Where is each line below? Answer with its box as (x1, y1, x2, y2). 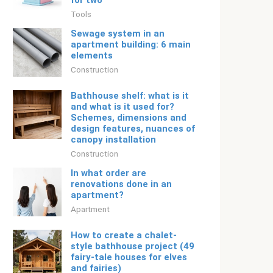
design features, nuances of (71, 123, 195, 134)
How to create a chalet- (71, 230, 177, 241)
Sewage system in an (71, 28, 165, 39)
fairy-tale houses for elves (71, 252, 187, 263)
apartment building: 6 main (71, 39, 191, 50)
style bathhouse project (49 (71, 241, 194, 252)
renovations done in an (71, 179, 172, 190)
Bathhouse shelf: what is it (71, 90, 189, 101)
